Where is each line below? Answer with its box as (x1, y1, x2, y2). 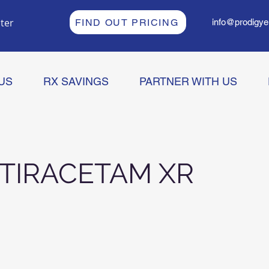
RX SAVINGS (43, 75, 109, 88)
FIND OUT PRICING (74, 16, 179, 28)
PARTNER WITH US (139, 75, 237, 88)
